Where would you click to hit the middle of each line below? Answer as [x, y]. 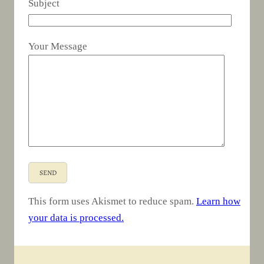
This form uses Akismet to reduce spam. [112, 202]
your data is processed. [76, 218]
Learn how [218, 202]
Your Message [58, 46]
